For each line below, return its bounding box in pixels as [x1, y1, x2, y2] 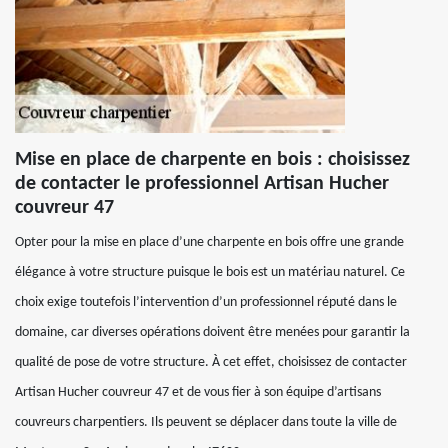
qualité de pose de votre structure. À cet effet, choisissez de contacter [15, 355, 407, 370]
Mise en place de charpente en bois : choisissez [15, 150, 410, 170]
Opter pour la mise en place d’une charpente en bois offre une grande [15, 235, 404, 250]
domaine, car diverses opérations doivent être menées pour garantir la [15, 325, 410, 340]
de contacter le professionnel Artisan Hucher [15, 174, 389, 194]
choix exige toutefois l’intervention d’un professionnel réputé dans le [15, 295, 397, 310]
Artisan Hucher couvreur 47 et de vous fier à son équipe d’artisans [15, 385, 381, 400]
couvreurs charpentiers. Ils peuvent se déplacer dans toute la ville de [15, 415, 397, 430]
